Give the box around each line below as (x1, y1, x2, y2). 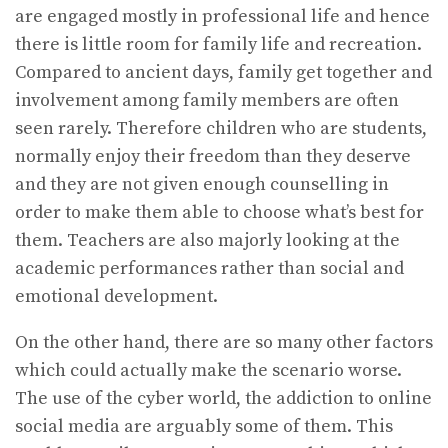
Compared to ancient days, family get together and (15, 60, 432, 84)
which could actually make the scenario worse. (15, 358, 402, 382)
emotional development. (15, 284, 218, 308)
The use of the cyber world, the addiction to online (15, 386, 432, 410)
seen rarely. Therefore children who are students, (15, 116, 427, 140)
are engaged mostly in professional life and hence (15, 4, 430, 28)
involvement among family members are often (15, 88, 399, 112)
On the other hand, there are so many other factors (15, 330, 433, 354)
